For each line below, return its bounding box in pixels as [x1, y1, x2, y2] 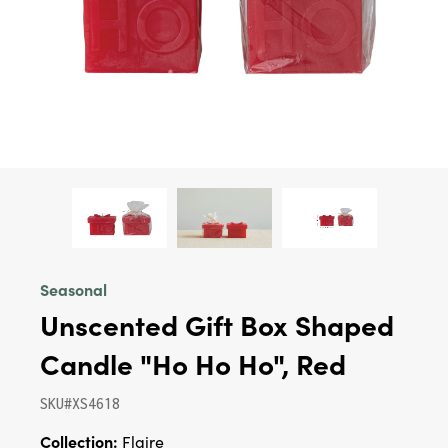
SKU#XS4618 [40, 395, 120, 412]
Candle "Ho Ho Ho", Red [40, 343, 346, 383]
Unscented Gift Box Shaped [40, 304, 394, 344]
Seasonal [40, 278, 107, 300]
